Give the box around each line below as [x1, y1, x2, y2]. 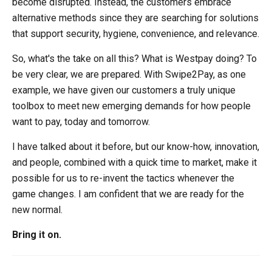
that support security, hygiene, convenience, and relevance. [12, 28, 259, 39]
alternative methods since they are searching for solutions [12, 12, 259, 24]
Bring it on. [12, 229, 61, 240]
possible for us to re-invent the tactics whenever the [12, 172, 234, 184]
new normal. [12, 204, 63, 216]
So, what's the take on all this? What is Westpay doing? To [12, 53, 257, 64]
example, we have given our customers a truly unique [12, 84, 236, 96]
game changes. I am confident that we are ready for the [12, 188, 244, 200]
